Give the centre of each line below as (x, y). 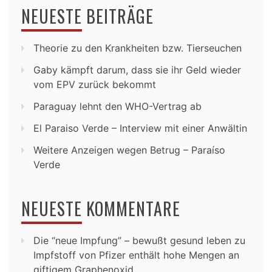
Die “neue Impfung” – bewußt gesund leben (132, 240)
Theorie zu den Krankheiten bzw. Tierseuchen (138, 48)
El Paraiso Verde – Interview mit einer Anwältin (140, 128)
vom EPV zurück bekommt (95, 84)
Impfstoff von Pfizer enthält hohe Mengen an (136, 255)
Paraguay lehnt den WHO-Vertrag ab (117, 106)
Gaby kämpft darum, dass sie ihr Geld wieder (137, 70)
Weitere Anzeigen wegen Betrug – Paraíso (129, 150)
